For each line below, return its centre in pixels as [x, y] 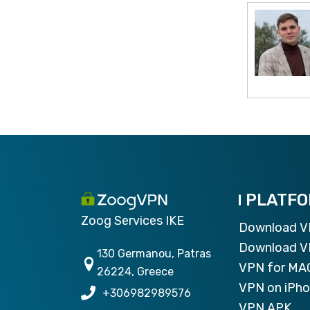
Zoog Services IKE [133, 220]
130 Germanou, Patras [154, 253]
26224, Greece [136, 271]
